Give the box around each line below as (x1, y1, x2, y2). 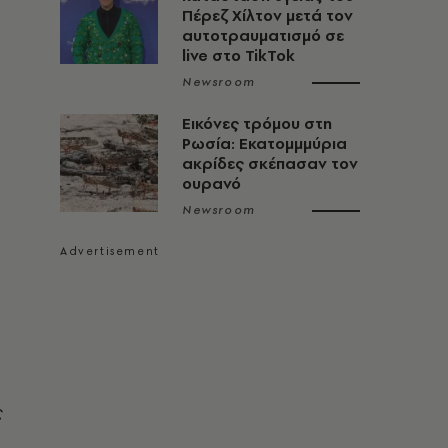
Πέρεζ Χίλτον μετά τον (182, 5, 353, 26)
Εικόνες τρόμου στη (182, 113, 332, 134)
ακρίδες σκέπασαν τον (182, 153, 358, 174)
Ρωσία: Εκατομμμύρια (182, 133, 347, 154)
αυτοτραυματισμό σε (182, 25, 344, 46)
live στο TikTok (182, 45, 295, 66)
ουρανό (182, 173, 241, 194)
